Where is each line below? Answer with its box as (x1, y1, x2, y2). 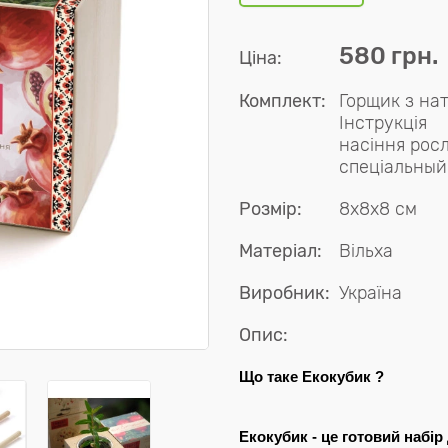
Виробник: (239, 282, 330, 304)
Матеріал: (239, 240, 322, 262)
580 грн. (339, 42, 438, 70)
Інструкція (339, 112, 427, 134)
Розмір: (239, 198, 302, 220)
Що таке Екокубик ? (239, 367, 384, 385)
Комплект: (239, 90, 326, 112)
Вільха (339, 240, 393, 262)
